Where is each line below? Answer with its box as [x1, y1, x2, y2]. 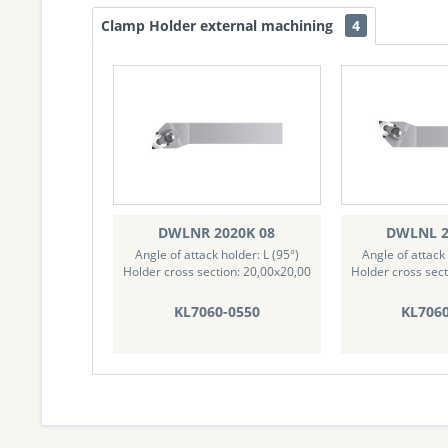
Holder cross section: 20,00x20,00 [123, 262, 311, 280]
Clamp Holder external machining [101, 15, 337, 35]
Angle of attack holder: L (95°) [134, 245, 299, 263]
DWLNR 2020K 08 [158, 222, 276, 242]
